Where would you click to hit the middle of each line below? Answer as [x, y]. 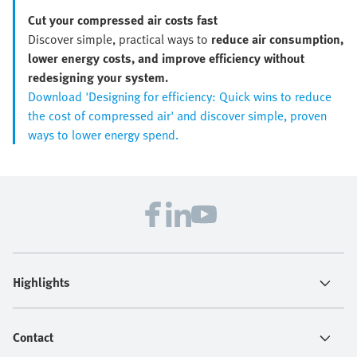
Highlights [41, 282]
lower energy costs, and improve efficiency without [166, 59]
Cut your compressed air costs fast [123, 20]
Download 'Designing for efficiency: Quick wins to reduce [180, 97]
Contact [33, 337]
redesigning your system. [98, 78]
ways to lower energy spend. [103, 135]
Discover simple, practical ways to [120, 39]
